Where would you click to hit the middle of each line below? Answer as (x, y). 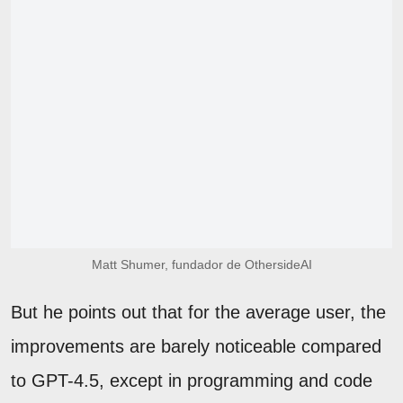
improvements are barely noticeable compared (196, 346)
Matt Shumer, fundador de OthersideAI (201, 264)
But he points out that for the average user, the (198, 312)
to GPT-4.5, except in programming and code (192, 380)
